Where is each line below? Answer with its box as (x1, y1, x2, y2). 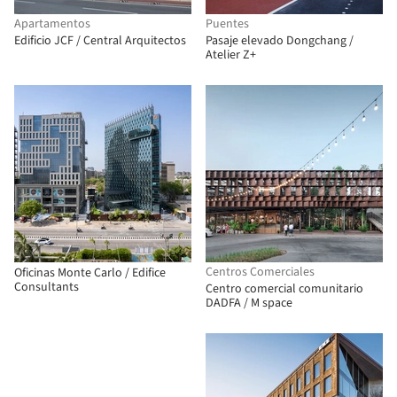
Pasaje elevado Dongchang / (206, 32, 354, 50)
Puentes (206, 15, 249, 33)
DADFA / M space (206, 294, 292, 312)
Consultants (14, 278, 79, 296)
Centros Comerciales (206, 263, 315, 281)
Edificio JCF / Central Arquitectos (14, 32, 186, 50)
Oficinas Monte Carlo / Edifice (14, 264, 166, 282)
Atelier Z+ (206, 46, 256, 64)
